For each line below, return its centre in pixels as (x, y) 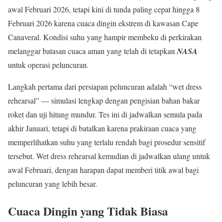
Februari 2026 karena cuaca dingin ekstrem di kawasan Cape (103, 23)
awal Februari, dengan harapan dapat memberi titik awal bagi (103, 170)
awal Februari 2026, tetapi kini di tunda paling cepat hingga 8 (104, 9)
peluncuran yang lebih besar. (53, 184)
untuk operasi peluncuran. (48, 65)
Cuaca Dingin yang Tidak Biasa (88, 211)
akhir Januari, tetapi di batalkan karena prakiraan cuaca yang (102, 128)
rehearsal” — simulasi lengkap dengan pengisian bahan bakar (104, 101)
